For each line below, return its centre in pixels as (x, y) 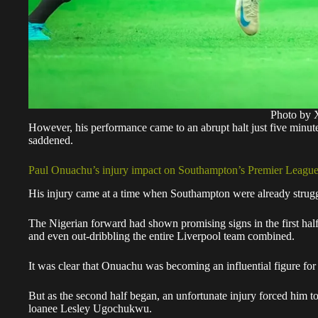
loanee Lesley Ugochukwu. (90, 309)
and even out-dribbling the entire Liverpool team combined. (161, 236)
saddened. (51, 141)
